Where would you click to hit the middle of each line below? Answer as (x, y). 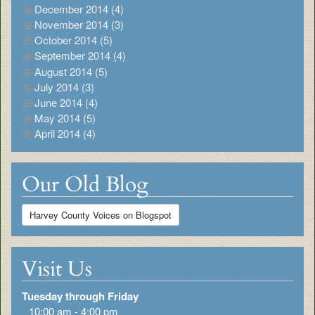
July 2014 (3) (64, 86)
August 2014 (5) (71, 71)
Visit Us (57, 269)
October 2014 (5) (73, 40)
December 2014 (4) (79, 9)
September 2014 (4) (80, 56)
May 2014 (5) (65, 117)
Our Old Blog (85, 184)
